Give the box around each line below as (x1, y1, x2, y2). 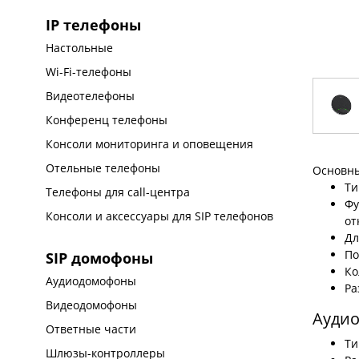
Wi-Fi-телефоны (46, 64, 132, 79)
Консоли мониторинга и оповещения (46, 136, 254, 151)
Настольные (46, 40, 114, 55)
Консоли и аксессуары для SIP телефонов (46, 208, 274, 224)
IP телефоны (46, 15, 142, 34)
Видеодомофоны (46, 297, 138, 313)
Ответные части (46, 321, 137, 337)
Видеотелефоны (46, 88, 135, 103)
